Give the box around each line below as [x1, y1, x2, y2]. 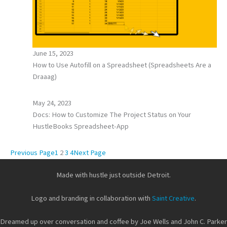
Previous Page [10, 147, 55, 158]
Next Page [73, 147, 106, 158]
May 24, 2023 [32, 97, 71, 108]
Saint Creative [152, 193, 195, 204]
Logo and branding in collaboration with [31, 193, 152, 204]
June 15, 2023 [32, 48, 73, 59]
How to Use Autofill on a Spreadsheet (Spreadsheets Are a [32, 59, 211, 70]
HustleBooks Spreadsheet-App [32, 121, 129, 132]
